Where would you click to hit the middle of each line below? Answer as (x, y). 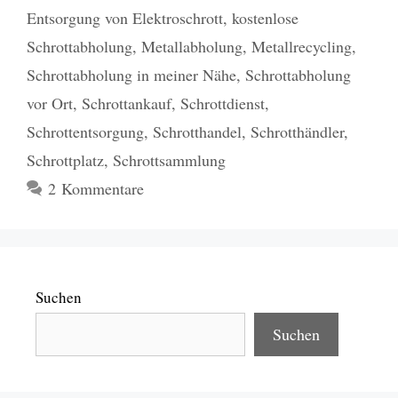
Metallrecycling (302, 46)
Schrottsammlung (169, 159)
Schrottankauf (127, 103)
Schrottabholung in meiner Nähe (131, 74)
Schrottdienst (223, 103)
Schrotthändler (297, 131)
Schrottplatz (65, 159)
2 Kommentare (96, 188)
